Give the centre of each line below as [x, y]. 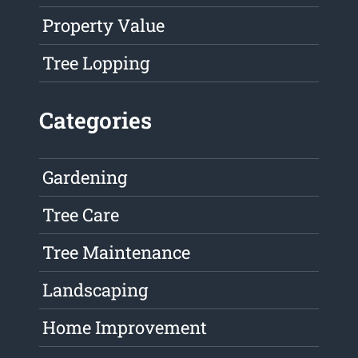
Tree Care [81, 215]
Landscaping [95, 290]
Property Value [104, 26]
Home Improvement [125, 328]
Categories [96, 121]
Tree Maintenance [117, 253]
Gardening [85, 177]
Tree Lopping [96, 63]
